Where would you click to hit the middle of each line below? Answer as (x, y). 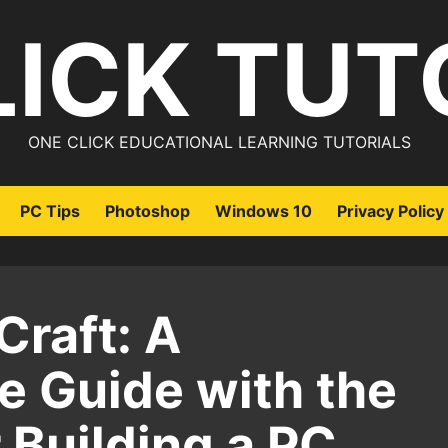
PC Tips (50, 211)
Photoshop (147, 211)
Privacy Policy (390, 211)
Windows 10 (263, 211)
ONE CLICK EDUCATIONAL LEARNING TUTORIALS (219, 142)
